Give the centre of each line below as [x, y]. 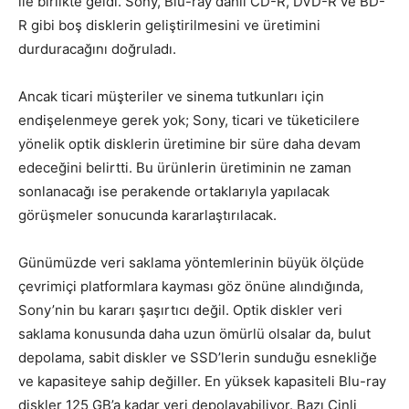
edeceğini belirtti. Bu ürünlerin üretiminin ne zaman [185, 168]
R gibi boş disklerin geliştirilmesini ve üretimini [169, 26]
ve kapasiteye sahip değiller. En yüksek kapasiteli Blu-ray [202, 382]
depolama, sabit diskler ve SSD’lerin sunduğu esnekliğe [198, 358]
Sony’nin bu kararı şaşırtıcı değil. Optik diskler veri [180, 310]
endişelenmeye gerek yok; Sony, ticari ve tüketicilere [189, 121]
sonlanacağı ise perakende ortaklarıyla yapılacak [174, 192]
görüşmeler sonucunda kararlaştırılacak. [147, 215]
